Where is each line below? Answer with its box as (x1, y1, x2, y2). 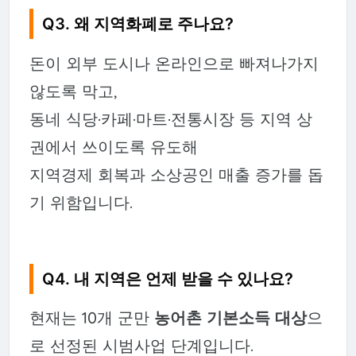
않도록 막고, (29, 80, 117, 101)
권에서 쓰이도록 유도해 (29, 136, 198, 157)
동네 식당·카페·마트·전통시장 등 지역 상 (29, 108, 312, 129)
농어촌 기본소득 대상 (153, 308, 307, 328)
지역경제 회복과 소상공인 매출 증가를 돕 (29, 164, 323, 184)
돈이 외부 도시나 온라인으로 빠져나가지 (29, 52, 319, 73)
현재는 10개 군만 (29, 308, 154, 328)
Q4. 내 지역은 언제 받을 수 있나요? (42, 269, 294, 288)
